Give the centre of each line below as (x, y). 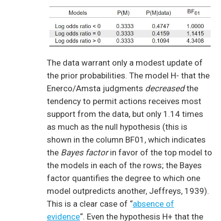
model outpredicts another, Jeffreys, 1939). (128, 191)
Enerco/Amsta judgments (96, 88)
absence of (153, 203)
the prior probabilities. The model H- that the (128, 75)
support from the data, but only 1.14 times (125, 114)
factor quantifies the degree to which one (124, 178)
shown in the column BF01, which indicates (126, 139)
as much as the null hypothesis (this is (117, 127)
